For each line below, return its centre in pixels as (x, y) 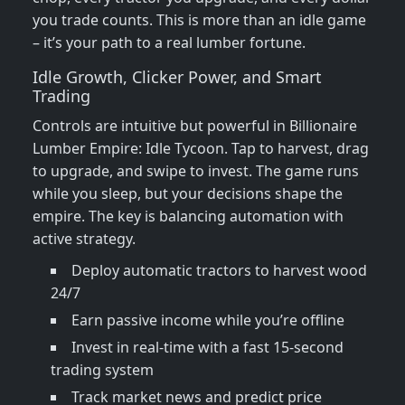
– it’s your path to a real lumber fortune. (169, 43)
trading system (102, 370)
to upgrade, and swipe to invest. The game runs (196, 171)
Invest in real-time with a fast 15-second (207, 348)
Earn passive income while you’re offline (208, 320)
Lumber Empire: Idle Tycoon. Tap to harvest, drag (201, 149)
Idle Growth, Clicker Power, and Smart (177, 77)
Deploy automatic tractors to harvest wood (219, 271)
